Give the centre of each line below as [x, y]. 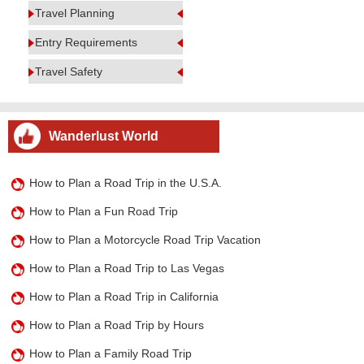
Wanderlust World [104, 136]
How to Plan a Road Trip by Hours [117, 325]
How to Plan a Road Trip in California [124, 297]
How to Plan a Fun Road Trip [104, 211]
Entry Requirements [86, 42]
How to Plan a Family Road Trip [111, 353]
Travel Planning [75, 13]
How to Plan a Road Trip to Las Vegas [127, 268]
